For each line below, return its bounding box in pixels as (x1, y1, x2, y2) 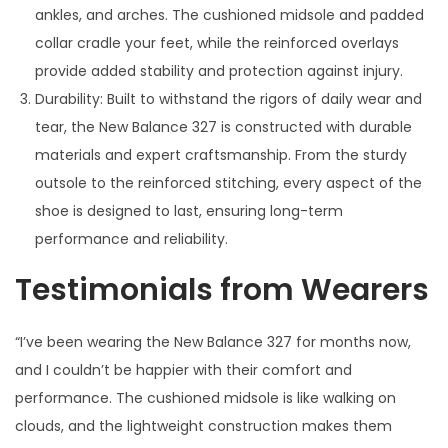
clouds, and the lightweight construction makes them (15, 415, 392, 436)
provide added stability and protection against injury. (35, 60, 403, 81)
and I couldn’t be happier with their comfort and (15, 359, 352, 380)
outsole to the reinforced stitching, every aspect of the (35, 172, 422, 193)
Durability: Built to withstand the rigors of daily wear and (35, 88, 422, 109)
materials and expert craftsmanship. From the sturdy (35, 144, 407, 165)
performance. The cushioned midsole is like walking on (15, 387, 396, 408)
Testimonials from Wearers (15, 268, 429, 311)
